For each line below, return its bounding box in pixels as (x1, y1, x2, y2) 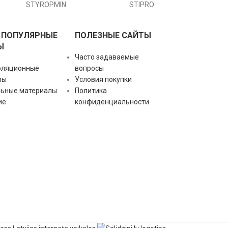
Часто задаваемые (75, 52, 139, 61)
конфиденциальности (75, 97, 150, 106)
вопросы (75, 64, 104, 72)
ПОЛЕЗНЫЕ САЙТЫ (75, 30, 152, 40)
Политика (75, 86, 107, 95)
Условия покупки (75, 75, 132, 83)
